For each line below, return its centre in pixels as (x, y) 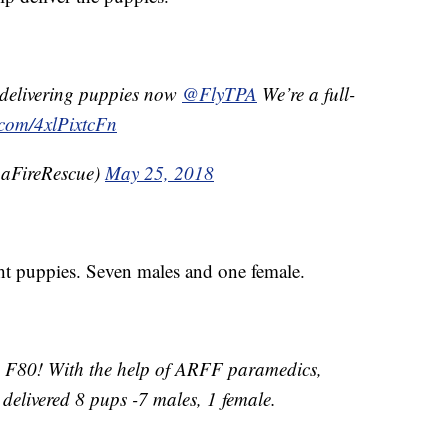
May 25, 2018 (159, 173)
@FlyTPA (219, 94)
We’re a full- (306, 94)
